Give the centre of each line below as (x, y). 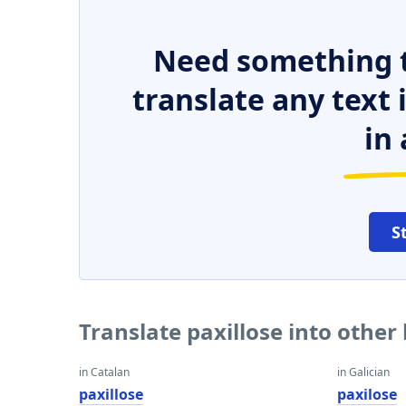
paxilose (367, 394)
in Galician (364, 372)
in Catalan (104, 372)
